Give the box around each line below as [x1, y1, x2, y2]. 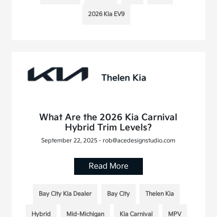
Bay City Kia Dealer [39, 190, 92, 198]
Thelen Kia [145, 190, 174, 198]
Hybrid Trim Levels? [64, 123, 152, 133]
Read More [88, 162, 128, 171]
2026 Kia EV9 [88, 11, 125, 18]
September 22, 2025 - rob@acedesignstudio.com [41, 137, 176, 145]
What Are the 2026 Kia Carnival [39, 112, 178, 123]
